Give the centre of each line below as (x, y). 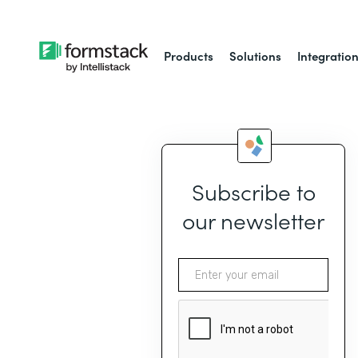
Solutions (256, 56)
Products (189, 56)
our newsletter (253, 220)
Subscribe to (253, 191)
